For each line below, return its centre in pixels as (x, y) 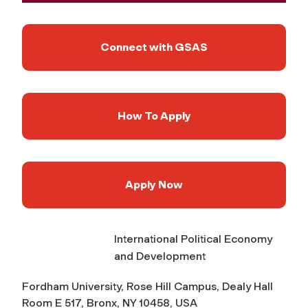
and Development (160, 256)
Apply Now (154, 184)
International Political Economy (193, 239)
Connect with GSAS (154, 47)
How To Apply (154, 115)
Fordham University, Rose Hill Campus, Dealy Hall (147, 286)
